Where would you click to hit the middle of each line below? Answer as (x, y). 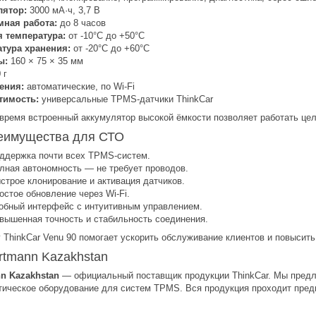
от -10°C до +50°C (105, 35)
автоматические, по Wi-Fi (79, 86)
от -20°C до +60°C (110, 48)
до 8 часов (81, 23)
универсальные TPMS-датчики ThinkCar (126, 99)
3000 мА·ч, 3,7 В (63, 10)
